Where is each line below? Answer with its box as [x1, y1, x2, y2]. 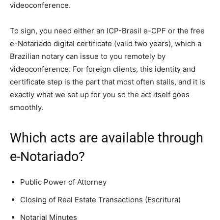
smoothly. [10, 103, 43, 112]
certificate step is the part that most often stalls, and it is [10, 77, 205, 87]
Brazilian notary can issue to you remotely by [10, 52, 165, 61]
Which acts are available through [10, 130, 203, 146]
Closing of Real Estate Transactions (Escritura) [20, 195, 181, 205]
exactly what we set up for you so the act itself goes [10, 90, 190, 100]
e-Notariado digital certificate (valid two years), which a [10, 39, 201, 49]
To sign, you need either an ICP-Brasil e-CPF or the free [10, 26, 205, 36]
